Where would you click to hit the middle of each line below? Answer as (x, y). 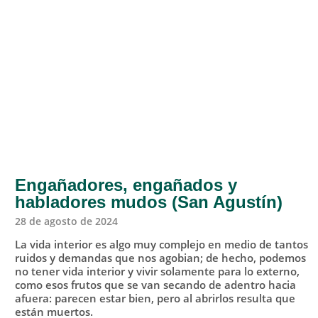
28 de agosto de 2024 (66, 221)
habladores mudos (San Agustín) (148, 202)
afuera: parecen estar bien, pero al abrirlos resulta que (155, 298)
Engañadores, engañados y (126, 185)
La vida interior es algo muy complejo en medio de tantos (161, 245)
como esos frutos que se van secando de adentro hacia (155, 285)
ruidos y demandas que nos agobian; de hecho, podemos (160, 258)
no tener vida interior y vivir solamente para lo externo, (157, 272)
